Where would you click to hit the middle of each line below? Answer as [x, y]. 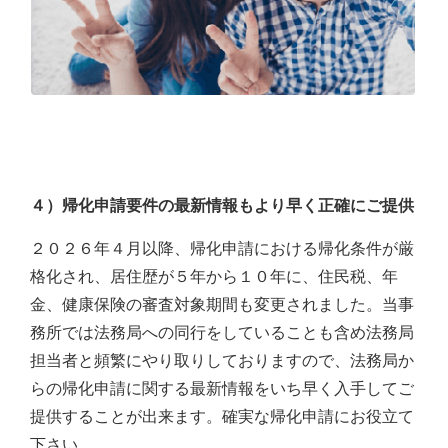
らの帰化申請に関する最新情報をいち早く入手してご [222, 388]
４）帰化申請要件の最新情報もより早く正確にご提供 [222, 205]
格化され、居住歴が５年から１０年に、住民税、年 [214, 276]
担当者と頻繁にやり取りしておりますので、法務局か [222, 360]
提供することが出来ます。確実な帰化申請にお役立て [222, 416]
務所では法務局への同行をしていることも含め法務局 [222, 332]
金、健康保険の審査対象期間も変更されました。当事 [222, 304]
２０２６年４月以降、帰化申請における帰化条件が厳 [222, 248]
